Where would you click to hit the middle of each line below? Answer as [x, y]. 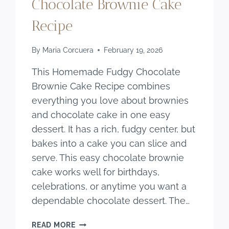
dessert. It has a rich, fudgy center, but [114, 129]
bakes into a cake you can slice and [109, 144]
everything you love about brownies [110, 101]
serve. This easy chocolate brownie [108, 158]
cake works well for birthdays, [96, 172]
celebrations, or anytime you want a [109, 187]
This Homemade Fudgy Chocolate [106, 72]
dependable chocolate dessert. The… [111, 201]
